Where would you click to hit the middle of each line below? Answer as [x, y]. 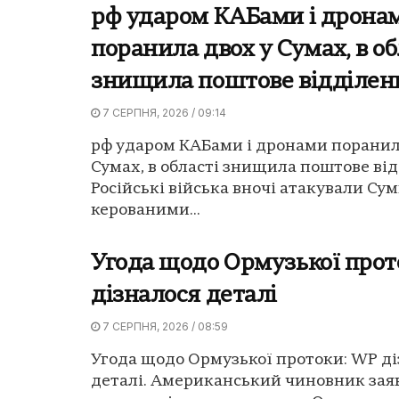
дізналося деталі [184, 297]
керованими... [146, 211]
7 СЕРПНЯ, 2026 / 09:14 [163, 113]
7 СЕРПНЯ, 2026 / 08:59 [164, 327]
